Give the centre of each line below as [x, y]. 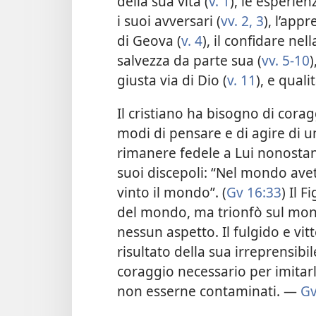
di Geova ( [149, 40]
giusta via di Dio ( [172, 80]
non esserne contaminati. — [209, 291]
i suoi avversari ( [169, 20]
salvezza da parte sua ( [189, 60]
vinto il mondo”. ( [172, 192]
